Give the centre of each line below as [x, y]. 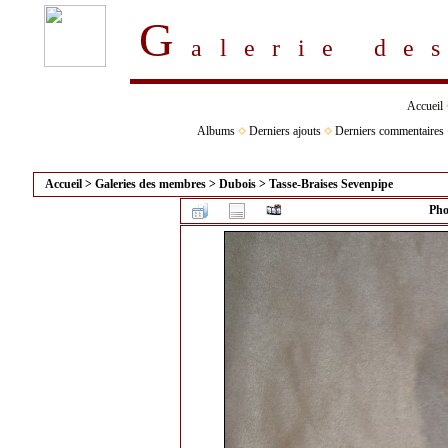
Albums [215, 131]
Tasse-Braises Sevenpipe [331, 184]
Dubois [237, 184]
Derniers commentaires [389, 131]
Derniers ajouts [284, 131]
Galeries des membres [150, 184]
